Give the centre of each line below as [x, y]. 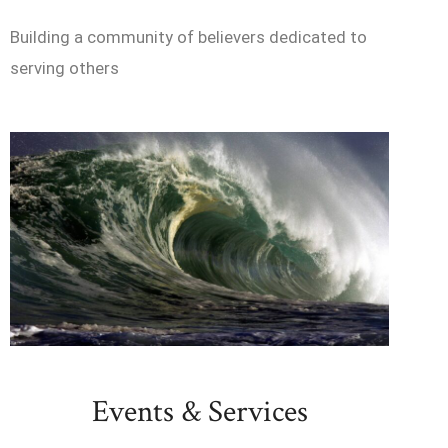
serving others [64, 67]
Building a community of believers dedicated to [188, 36]
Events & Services [199, 411]
